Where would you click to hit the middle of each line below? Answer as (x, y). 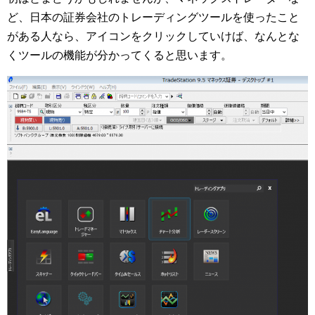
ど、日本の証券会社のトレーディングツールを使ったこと (153, 18)
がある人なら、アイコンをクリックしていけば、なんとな (153, 37)
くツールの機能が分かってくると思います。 (120, 56)
